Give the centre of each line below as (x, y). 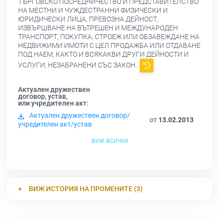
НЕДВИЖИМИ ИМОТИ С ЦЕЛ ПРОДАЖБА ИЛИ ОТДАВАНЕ (109, 46)
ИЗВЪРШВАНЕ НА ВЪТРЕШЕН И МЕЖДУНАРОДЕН (98, 28)
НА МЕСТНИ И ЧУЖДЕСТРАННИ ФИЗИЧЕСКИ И (93, 11)
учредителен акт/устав (55, 124)
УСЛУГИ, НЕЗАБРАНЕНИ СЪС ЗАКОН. (78, 65)
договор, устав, (43, 97)
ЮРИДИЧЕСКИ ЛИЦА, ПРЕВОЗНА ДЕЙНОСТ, (88, 19)
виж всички (109, 141)
